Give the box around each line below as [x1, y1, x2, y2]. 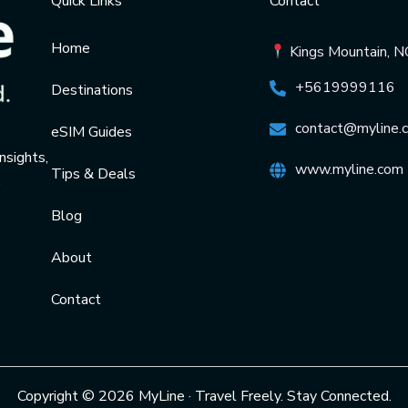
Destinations [51, 80, 133, 100]
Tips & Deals [51, 164, 136, 184]
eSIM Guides [51, 122, 132, 142]
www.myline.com [294, 159, 403, 180]
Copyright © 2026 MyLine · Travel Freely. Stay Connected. [16, 386, 392, 406]
